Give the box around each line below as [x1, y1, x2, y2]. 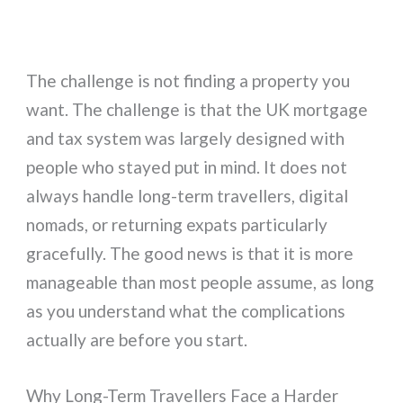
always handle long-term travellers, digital [26, 185, 349, 207]
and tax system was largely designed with [26, 128, 345, 149]
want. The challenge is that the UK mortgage [26, 99, 369, 121]
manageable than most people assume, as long [26, 272, 375, 293]
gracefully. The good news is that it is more [26, 243, 354, 264]
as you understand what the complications [26, 300, 346, 322]
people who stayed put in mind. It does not [26, 157, 348, 178]
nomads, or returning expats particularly [26, 214, 328, 236]
